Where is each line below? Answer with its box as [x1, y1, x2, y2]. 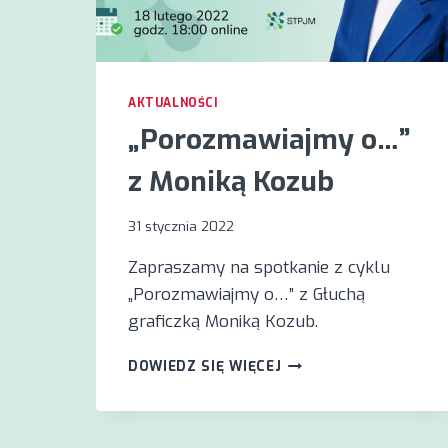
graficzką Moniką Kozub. [128, 310, 318, 334]
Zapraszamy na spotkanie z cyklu [128, 256, 390, 280]
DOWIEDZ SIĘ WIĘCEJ [128, 357, 282, 376]
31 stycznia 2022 [128, 217, 234, 236]
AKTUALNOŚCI [128, 94, 219, 111]
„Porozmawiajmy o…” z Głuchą [128, 283, 365, 307]
